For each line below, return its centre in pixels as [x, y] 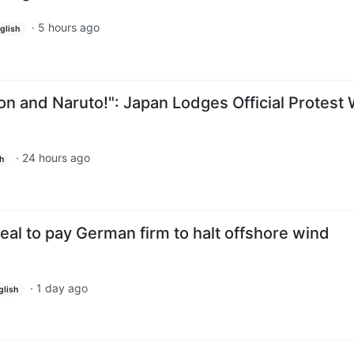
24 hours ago [56, 157]
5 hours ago [68, 28]
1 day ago [62, 288]
